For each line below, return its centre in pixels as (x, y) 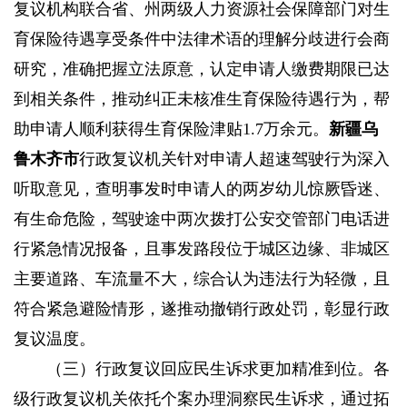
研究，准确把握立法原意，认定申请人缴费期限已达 (202, 69)
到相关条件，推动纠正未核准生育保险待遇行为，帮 (202, 99)
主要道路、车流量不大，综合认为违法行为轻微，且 (202, 279)
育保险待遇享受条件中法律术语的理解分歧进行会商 (202, 40)
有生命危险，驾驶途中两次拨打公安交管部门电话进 (202, 219)
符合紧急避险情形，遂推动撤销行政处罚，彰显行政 (202, 309)
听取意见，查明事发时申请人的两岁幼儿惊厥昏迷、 (202, 189)
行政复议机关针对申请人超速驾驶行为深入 (234, 159)
